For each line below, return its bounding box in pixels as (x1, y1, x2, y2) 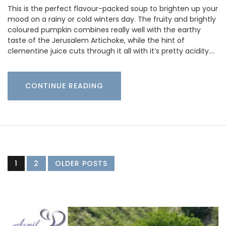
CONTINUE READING (25, 80, 103, 91)
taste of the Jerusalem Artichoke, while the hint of (8, 35, 185, 45)
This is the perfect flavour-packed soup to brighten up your (8, 3, 218, 14)
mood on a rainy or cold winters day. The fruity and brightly (8, 14, 216, 24)
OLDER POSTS (55, 158, 107, 168)
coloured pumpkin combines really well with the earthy (8, 24, 201, 35)
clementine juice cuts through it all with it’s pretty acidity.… (8, 45, 215, 56)
